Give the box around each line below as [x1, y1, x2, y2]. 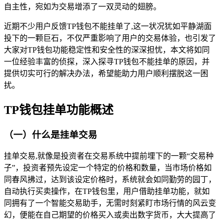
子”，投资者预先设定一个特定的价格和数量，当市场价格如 [4, 164, 212, 172]
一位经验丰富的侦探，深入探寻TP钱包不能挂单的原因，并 [4, 57, 210, 66]
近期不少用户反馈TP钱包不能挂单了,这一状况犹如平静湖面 [4, 22, 212, 30]
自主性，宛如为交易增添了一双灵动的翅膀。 [4, 2, 161, 11]
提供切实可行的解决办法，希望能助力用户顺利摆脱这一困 [4, 69, 208, 78]
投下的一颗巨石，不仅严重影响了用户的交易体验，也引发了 [4, 33, 216, 42]
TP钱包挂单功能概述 [4, 103, 113, 116]
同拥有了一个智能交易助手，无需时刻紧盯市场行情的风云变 [4, 199, 216, 208]
